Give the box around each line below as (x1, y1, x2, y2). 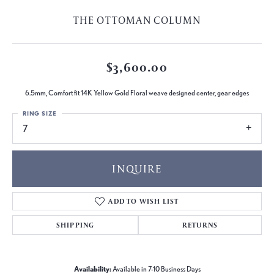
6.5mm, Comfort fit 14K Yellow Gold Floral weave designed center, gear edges (25, 89, 249, 98)
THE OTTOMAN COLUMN (73, 13, 201, 28)
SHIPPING (56, 220, 95, 229)
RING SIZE (23, 109, 57, 117)
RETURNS (182, 220, 218, 229)
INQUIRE (112, 161, 162, 176)
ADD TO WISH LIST (108, 196, 179, 206)
